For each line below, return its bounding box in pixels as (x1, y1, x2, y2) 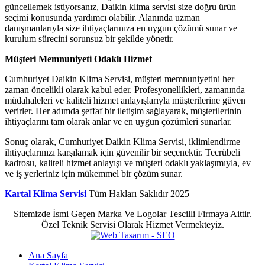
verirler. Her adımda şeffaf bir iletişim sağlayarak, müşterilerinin (5, 106, 241, 116)
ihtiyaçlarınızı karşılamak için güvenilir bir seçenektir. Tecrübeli (5, 147, 240, 157)
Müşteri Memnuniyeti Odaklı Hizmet (5, 54, 152, 64)
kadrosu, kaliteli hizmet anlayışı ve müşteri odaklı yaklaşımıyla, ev (5, 158, 251, 168)
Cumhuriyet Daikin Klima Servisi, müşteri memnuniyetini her (5, 74, 234, 84)
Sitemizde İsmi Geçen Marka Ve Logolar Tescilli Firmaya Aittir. (14, 209, 251, 219)
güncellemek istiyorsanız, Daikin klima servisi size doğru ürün (5, 2, 236, 12)
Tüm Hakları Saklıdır (86, 189, 168, 199)
